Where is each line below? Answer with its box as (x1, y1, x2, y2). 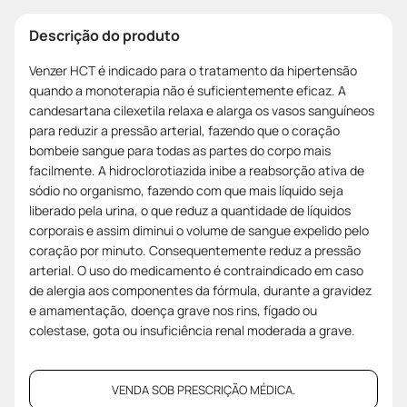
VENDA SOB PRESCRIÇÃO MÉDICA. (112, 381, 295, 398)
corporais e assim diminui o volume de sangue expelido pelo (29, 221, 369, 239)
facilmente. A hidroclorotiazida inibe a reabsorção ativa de (29, 161, 364, 179)
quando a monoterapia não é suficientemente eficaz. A (29, 81, 346, 99)
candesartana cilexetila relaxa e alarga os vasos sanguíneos (29, 101, 374, 119)
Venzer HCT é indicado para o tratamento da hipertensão (29, 61, 357, 79)
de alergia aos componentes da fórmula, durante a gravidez (29, 281, 372, 299)
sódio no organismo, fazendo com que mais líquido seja (29, 181, 343, 199)
